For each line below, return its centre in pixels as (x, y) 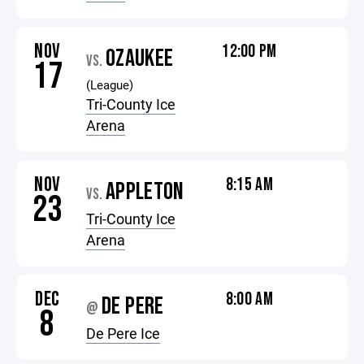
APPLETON (145, 192)
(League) (110, 84)
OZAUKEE (139, 58)
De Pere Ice (123, 333)
